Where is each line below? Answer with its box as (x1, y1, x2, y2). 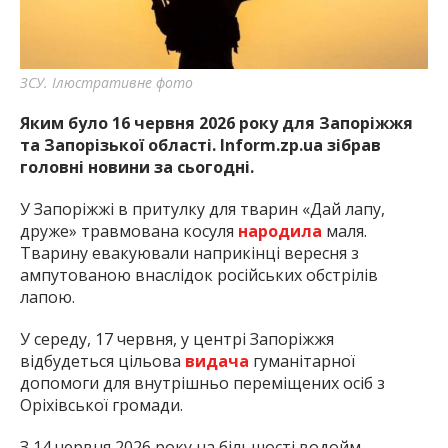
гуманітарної (253, 350, 355, 373)
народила (238, 220, 326, 243)
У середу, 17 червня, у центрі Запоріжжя (20, 328, 334, 351)
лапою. (20, 286, 75, 309)
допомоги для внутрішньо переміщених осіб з (20, 372, 385, 395)
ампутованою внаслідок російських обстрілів (20, 264, 378, 287)
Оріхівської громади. (20, 394, 183, 417)
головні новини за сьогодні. (20, 156, 254, 179)
